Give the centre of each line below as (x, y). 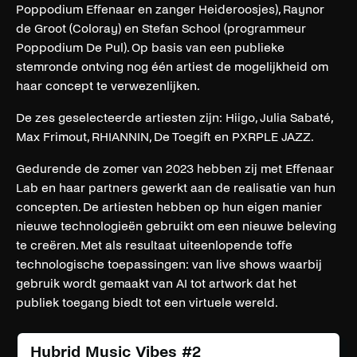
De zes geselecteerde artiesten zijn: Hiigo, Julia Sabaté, (174, 117)
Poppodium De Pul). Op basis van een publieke (150, 47)
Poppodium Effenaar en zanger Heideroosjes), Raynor (170, 9)
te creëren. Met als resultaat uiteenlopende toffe (154, 245)
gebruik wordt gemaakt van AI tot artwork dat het (156, 283)
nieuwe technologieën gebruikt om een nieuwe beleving (176, 226)
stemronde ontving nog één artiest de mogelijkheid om (172, 66)
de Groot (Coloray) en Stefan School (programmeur (161, 28)
